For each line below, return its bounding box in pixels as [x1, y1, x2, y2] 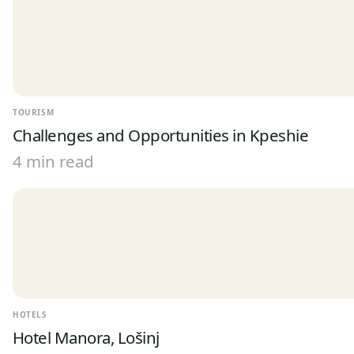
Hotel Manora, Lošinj [13, 326, 160, 348]
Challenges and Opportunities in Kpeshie [13, 124, 309, 146]
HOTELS [13, 309, 47, 320]
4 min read [13, 150, 94, 172]
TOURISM [13, 107, 55, 118]
